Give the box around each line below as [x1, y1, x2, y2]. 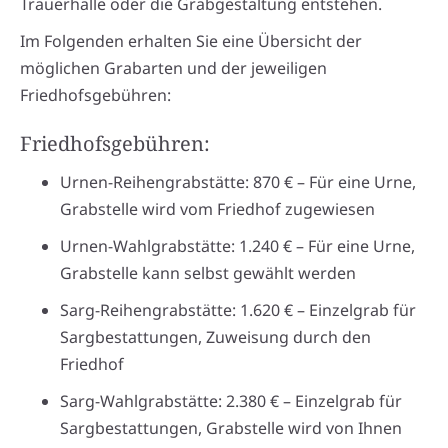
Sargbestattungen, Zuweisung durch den [60, 326, 371, 349]
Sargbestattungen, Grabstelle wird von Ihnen [60, 417, 402, 440]
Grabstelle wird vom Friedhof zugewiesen [60, 198, 375, 221]
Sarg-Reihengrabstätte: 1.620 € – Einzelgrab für [60, 299, 416, 322]
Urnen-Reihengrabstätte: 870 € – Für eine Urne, [60, 171, 416, 194]
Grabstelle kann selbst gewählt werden [60, 262, 356, 285]
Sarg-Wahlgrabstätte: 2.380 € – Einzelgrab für [60, 390, 402, 413]
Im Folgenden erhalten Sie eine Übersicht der [20, 30, 362, 53]
